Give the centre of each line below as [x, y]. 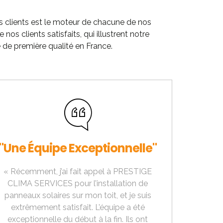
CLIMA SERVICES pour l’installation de [78, 184]
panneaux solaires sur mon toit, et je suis [78, 196]
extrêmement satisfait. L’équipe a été [78, 208]
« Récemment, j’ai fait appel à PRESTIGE [78, 172]
